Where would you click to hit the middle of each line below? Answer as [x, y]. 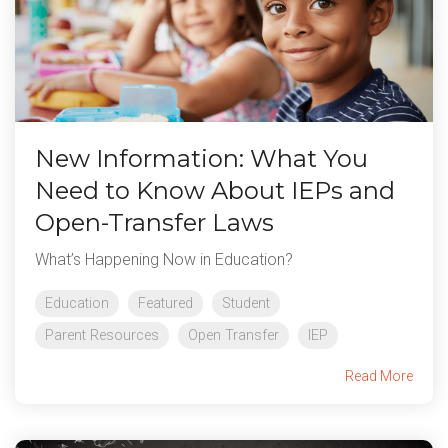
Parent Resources [102, 336]
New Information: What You [201, 159]
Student [246, 304]
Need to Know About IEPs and [215, 191]
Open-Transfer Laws [154, 223]
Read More [379, 376]
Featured [165, 304]
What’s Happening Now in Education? [164, 260]
